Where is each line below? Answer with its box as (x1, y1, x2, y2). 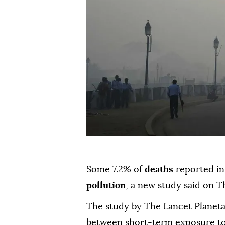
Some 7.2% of (86, 165, 145, 174)
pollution (86, 181, 126, 190)
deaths (145, 165, 173, 174)
